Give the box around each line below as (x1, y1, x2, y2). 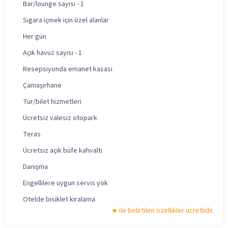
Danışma (23, 161, 48, 172)
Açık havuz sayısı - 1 (23, 47, 82, 58)
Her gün (23, 31, 46, 42)
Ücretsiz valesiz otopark (23, 112, 97, 123)
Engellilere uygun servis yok (23, 178, 108, 188)
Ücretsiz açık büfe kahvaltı (23, 145, 102, 156)
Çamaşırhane (23, 80, 62, 91)
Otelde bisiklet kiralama (23, 194, 95, 205)
